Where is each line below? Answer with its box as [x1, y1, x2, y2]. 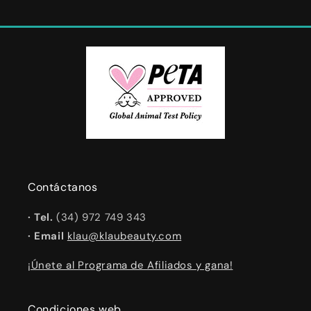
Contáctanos [28, 180, 98, 194]
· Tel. [28, 210, 53, 224]
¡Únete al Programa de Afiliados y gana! [28, 258, 233, 272]
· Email [28, 229, 65, 243]
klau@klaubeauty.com [67, 229, 182, 243]
